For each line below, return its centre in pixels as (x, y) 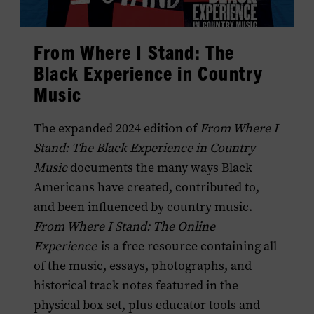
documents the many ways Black (160, 168)
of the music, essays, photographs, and (143, 266)
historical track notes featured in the (136, 286)
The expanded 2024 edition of (117, 129)
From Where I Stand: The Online (124, 227)
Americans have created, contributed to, (146, 187)
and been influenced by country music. (143, 207)
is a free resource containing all (187, 246)
